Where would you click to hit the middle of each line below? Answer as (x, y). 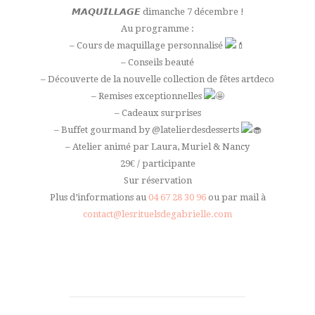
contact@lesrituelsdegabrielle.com (157, 214)
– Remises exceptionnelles (147, 96)
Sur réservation (157, 180)
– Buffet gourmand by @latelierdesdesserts (147, 129)
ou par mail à (236, 197)
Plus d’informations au (99, 197)
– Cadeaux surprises (157, 112)
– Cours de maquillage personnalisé (147, 45)
